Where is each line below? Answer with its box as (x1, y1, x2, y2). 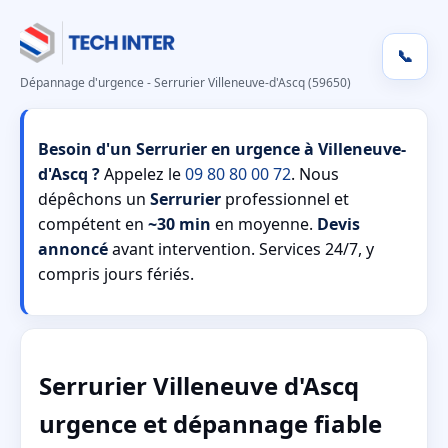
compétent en (38, 213, 148, 235)
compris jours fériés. (38, 263, 194, 285)
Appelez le (100, 163, 185, 185)
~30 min (148, 213, 211, 235)
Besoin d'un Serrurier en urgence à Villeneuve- (38, 138, 406, 160)
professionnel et (221, 188, 349, 210)
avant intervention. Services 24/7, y (108, 238, 374, 260)
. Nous (291, 163, 339, 185)
